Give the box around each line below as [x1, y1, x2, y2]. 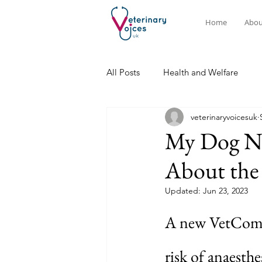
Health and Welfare [163, 66, 238, 78]
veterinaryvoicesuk [191, 111, 257, 122]
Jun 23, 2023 [203, 185, 248, 196]
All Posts [106, 66, 140, 78]
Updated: [165, 185, 203, 196]
